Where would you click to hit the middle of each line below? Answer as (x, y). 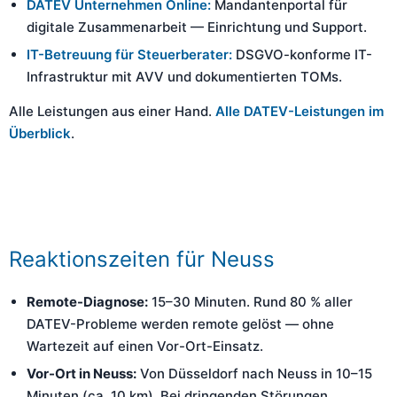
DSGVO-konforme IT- (302, 54)
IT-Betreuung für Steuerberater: (129, 54)
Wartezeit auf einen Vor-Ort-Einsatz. (145, 346)
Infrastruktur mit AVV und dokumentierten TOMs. (184, 77)
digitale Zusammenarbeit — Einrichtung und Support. (197, 27)
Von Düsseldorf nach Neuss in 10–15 (254, 374)
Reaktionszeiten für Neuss (142, 259)
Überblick (40, 133)
